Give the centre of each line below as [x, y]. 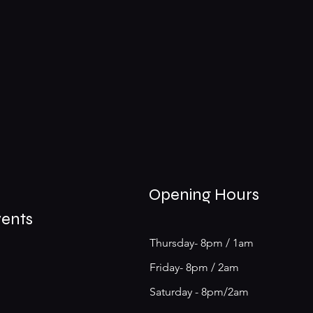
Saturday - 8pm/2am [199, 291]
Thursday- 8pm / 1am [201, 242]
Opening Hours [204, 194]
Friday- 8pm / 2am [194, 267]
